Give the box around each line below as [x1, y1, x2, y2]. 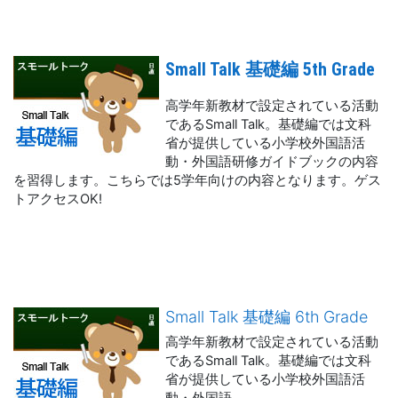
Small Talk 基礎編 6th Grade [165, 307, 369, 326]
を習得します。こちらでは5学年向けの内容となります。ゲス [13, 172, 381, 188]
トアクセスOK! [13, 191, 102, 207]
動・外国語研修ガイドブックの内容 [165, 154, 379, 170]
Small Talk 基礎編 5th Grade [165, 59, 376, 80]
